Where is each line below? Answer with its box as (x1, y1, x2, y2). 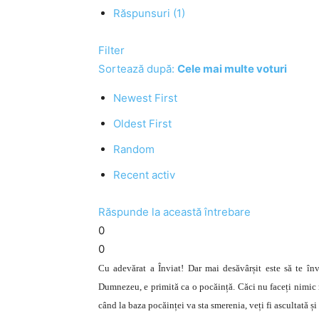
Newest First (113, 91, 177, 105)
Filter (98, 43, 125, 57)
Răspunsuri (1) (113, 6, 185, 20)
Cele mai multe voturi (177, 62, 287, 75)
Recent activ (113, 168, 175, 182)
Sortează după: (98, 62, 177, 75)
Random (113, 142, 155, 156)
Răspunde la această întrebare (98, 205, 251, 219)
